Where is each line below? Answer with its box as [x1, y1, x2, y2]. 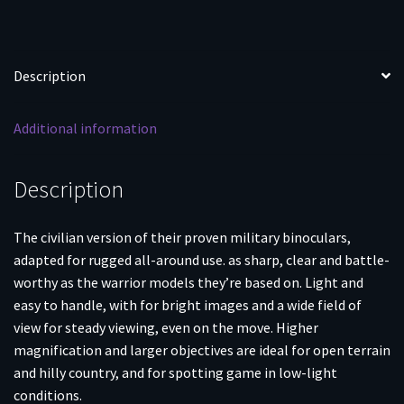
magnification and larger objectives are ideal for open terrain [14, 341, 390, 360]
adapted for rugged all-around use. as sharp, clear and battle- [14, 251, 390, 270]
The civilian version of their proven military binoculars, [14, 228, 351, 247]
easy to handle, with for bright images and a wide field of [14, 296, 362, 315]
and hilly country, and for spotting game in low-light [14, 363, 337, 382]
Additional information [14, 118, 157, 137]
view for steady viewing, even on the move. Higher [14, 318, 318, 337]
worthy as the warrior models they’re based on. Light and [14, 273, 363, 292]
